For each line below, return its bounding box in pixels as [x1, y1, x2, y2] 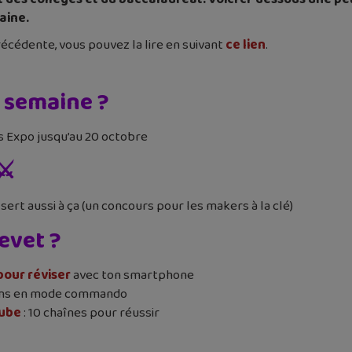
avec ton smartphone [71, 264, 194, 286]
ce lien [225, 34, 266, 56]
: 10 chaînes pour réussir [21, 302, 159, 324]
